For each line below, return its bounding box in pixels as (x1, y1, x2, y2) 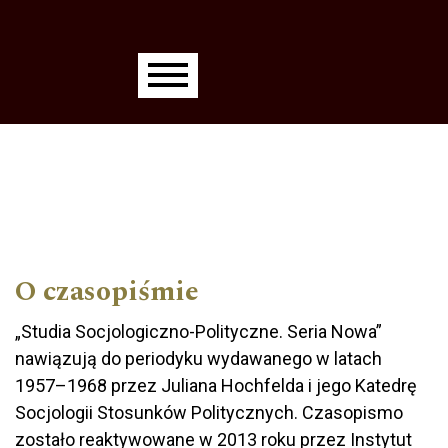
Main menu (15, 67, 186, 117)
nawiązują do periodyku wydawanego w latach (15, 348, 382, 370)
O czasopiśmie (15, 270, 199, 314)
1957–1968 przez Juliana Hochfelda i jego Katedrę (15, 375, 417, 397)
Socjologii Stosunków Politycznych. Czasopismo (15, 402, 403, 424)
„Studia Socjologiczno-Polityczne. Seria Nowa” (15, 321, 382, 343)
